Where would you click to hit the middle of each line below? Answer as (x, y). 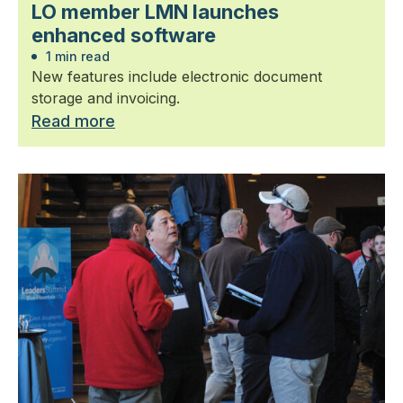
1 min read (76, 56)
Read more (73, 121)
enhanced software (124, 35)
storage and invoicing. (106, 98)
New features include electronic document (177, 76)
